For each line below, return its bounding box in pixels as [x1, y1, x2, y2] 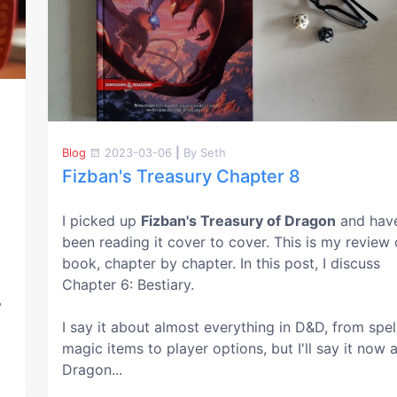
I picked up [62, 211, 141, 230]
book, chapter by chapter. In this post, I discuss [62, 253, 380, 272]
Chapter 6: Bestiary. [62, 275, 194, 293]
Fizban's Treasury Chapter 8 [62, 165, 300, 187]
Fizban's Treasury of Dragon [141, 211, 336, 230]
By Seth [180, 144, 226, 160]
